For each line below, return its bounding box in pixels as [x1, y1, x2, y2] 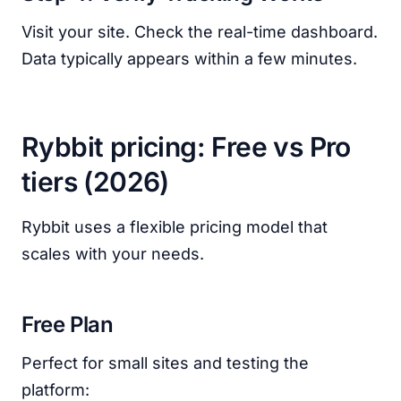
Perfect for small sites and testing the [21, 354, 309, 372]
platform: [21, 380, 90, 399]
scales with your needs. [21, 244, 204, 263]
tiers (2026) [21, 166, 169, 198]
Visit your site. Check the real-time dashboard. [21, 22, 378, 41]
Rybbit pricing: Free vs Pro [21, 131, 351, 163]
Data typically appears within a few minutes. [21, 49, 357, 68]
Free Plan [21, 311, 114, 337]
